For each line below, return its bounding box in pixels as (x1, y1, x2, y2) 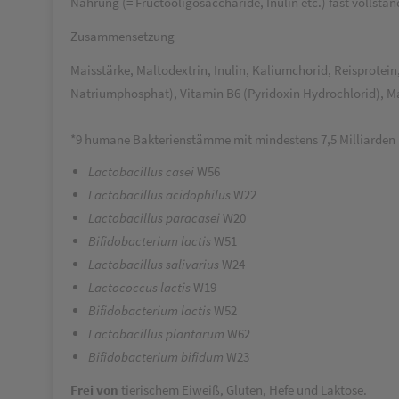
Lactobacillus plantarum (88, 325, 227, 342)
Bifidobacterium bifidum (88, 348, 226, 365)
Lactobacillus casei (88, 163, 197, 180)
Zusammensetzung (70, 28, 175, 45)
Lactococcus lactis (88, 279, 193, 296)
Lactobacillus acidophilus (88, 186, 233, 203)
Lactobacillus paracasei (88, 209, 223, 226)
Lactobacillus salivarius (88, 256, 222, 273)
